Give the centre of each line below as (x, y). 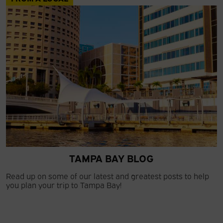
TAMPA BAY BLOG (111, 158)
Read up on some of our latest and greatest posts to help (108, 176)
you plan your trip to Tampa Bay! (64, 185)
